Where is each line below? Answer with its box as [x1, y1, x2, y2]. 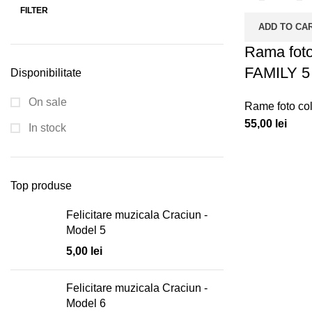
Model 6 [66, 297, 106, 309]
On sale [26, 96, 67, 108]
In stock [26, 122, 66, 134]
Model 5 [66, 224, 106, 236]
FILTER [20, 6, 48, 15]
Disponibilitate [10, 67, 81, 79]
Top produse [10, 180, 72, 192]
